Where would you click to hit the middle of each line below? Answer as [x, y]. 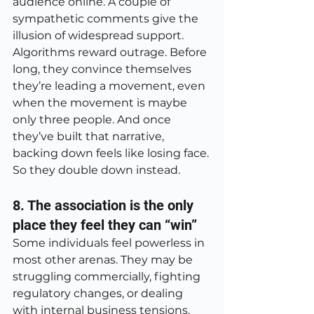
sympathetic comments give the [107, 19]
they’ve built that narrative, [90, 136]
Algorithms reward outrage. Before [111, 52]
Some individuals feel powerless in [110, 243]
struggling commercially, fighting [108, 277]
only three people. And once [93, 120]
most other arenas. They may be [104, 260]
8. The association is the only [105, 205]
